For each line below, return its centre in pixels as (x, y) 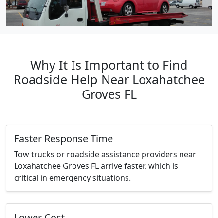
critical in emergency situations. (73, 178)
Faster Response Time (64, 139)
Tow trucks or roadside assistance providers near (105, 154)
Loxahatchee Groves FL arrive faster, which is (96, 166)
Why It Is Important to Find (109, 65)
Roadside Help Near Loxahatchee (109, 80)
